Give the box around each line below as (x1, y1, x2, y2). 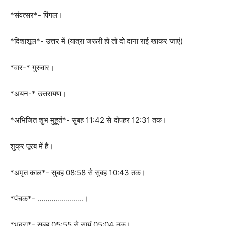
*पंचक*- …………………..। (10, 194, 89, 203)
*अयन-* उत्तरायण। (10, 89, 66, 98)
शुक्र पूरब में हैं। (10, 141, 53, 151)
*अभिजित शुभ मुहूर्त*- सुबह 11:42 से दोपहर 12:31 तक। (10, 115, 167, 125)
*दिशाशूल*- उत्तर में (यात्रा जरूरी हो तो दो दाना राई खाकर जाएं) (10, 36, 183, 46)
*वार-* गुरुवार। (10, 63, 54, 72)
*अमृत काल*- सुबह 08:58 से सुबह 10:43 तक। (10, 167, 146, 177)
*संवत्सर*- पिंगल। (10, 10, 63, 20)
